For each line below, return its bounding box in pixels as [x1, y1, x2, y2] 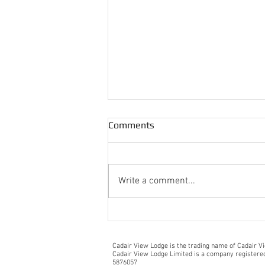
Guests [122, 222, 156, 235]
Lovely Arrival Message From [122, 209, 257, 222]
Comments [108, 119, 154, 131]
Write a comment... [118, 175, 195, 188]
